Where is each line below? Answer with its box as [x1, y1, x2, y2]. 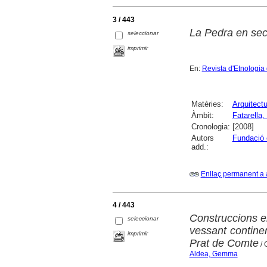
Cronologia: [191, 122, 230, 132]
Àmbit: [191, 111, 214, 120]
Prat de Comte [189, 237, 259, 250]
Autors [191, 133, 214, 143]
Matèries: [191, 100, 223, 109]
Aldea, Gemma [189, 250, 238, 259]
